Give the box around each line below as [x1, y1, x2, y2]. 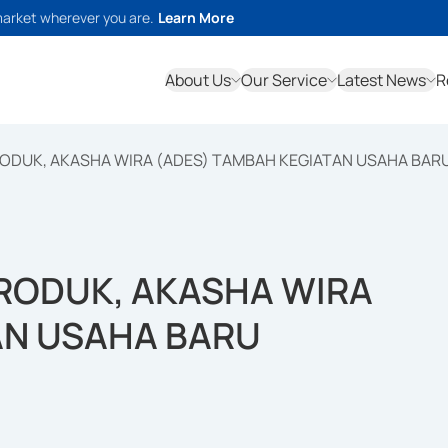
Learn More [158, 8, 234, 27]
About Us [165, 69, 231, 91]
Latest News [337, 69, 426, 91]
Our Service [241, 69, 327, 91]
